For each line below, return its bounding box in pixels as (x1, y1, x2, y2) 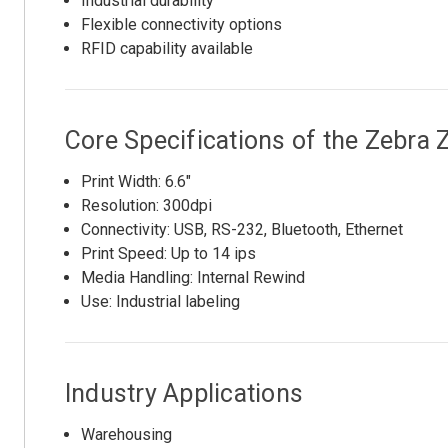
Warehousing (81, 424, 173, 444)
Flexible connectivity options (81, 15, 283, 35)
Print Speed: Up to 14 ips (81, 243, 257, 263)
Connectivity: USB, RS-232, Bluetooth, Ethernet (81, 219, 404, 239)
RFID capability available (81, 39, 254, 59)
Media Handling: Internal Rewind (81, 267, 306, 287)
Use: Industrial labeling (81, 291, 241, 311)
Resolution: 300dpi (81, 195, 213, 215)
